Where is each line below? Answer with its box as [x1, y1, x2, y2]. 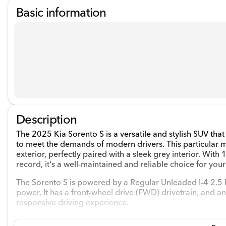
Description [16, 112, 77, 127]
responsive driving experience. [16, 197, 129, 207]
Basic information [16, 5, 106, 20]
